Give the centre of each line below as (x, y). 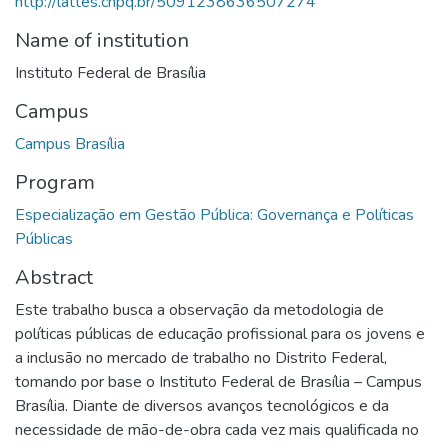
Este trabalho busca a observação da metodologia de (199, 309)
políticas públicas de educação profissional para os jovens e (220, 333)
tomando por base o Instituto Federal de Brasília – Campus (218, 381)
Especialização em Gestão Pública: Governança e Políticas (214, 214)
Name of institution (102, 40)
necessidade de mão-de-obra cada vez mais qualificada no (217, 429)
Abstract (54, 277)
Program (55, 182)
